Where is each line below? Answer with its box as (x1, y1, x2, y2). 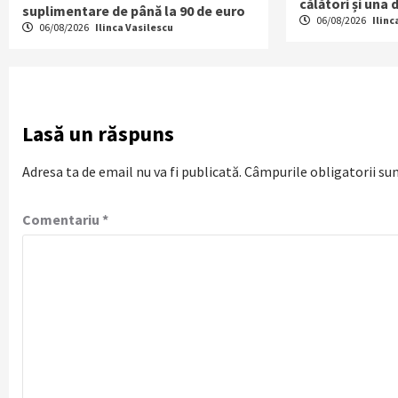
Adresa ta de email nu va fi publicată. (22, 163, 242, 181)
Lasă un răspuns (22, 120, 174, 148)
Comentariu (22, 211, 102, 229)
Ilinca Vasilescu (95, 20, 173, 35)
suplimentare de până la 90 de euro (22, 2, 245, 20)
